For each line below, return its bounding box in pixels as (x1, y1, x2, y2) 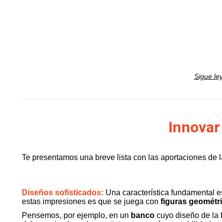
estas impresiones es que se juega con (22, 197, 161, 206)
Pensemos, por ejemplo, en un (22, 211, 131, 220)
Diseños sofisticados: (22, 188, 104, 197)
